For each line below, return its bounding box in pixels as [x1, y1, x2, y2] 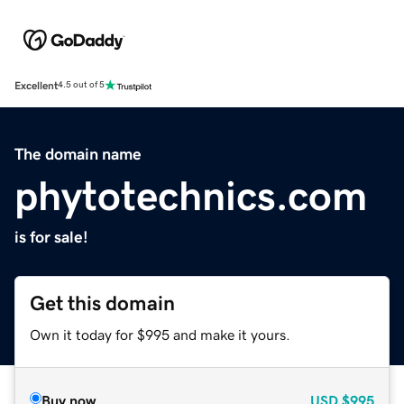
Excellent [14, 79, 58, 91]
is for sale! [14, 228, 88, 245]
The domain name [14, 145, 142, 162]
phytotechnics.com [14, 174, 367, 216]
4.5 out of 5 [58, 80, 105, 90]
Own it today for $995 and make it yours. [30, 326, 290, 342]
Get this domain [30, 292, 175, 314]
